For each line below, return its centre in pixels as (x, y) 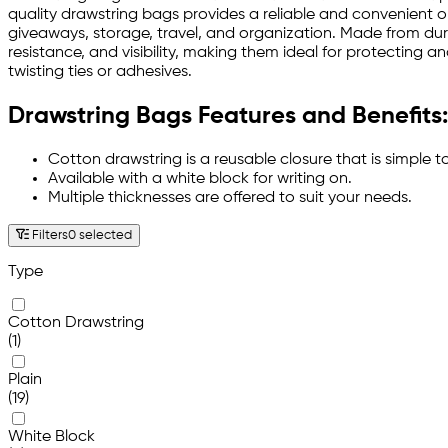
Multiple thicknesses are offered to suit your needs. (232, 198)
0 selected (100, 236)
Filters (49, 236)
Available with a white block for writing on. (202, 179)
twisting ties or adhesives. (100, 71)
